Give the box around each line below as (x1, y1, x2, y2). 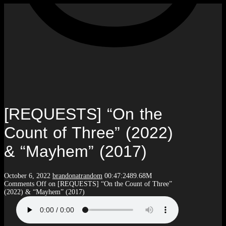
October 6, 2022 (4, 172, 50, 180)
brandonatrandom (52, 172, 102, 180)
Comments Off (4, 180, 46, 188)
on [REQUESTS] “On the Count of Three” (46, 180, 172, 188)
